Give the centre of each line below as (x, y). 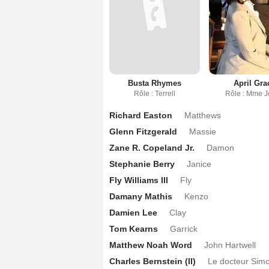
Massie (203, 131)
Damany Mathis (141, 196)
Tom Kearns (134, 228)
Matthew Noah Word (151, 245)
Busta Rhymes (155, 83)
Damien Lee (133, 212)
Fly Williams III (139, 180)
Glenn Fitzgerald (143, 131)
